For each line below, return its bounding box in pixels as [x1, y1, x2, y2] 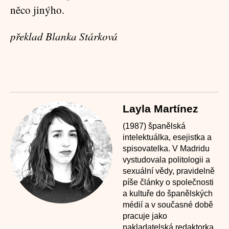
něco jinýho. [10, 3, 64, 17]
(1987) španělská [123, 122, 186, 130]
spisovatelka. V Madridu [123, 144, 210, 153]
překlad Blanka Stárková [10, 29, 118, 43]
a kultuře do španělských [123, 189, 213, 198]
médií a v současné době [123, 200, 213, 209]
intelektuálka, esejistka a [123, 133, 212, 142]
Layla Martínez [123, 103, 198, 114]
